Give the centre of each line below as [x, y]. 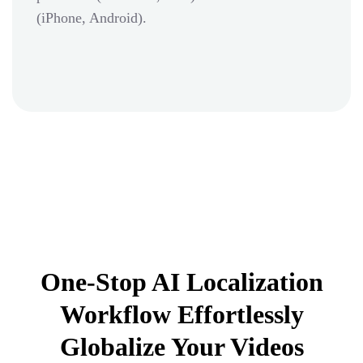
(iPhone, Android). [92, 17]
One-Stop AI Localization [181, 282]
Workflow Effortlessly [181, 314]
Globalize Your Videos [181, 346]
